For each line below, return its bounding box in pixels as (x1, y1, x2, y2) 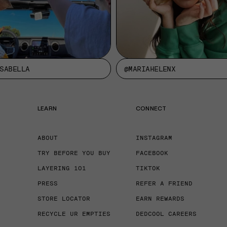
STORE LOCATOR (37, 195, 90, 202)
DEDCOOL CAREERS (136, 210, 197, 217)
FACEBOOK (136, 149, 168, 157)
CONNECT (136, 104, 167, 112)
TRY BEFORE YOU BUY (37, 149, 110, 157)
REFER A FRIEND (136, 179, 193, 187)
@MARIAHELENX (124, 64, 176, 73)
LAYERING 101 (37, 164, 86, 172)
